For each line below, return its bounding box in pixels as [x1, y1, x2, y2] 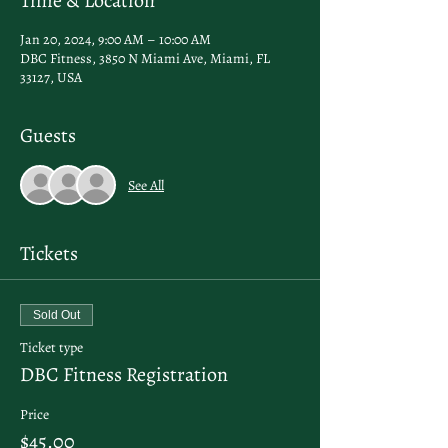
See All [128, 175, 164, 195]
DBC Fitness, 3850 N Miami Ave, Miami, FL [20, 49, 270, 68]
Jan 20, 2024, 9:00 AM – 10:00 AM [20, 30, 211, 49]
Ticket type [20, 338, 83, 357]
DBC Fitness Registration [20, 361, 228, 388]
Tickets [20, 240, 78, 267]
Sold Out [33, 308, 80, 322]
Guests [20, 122, 76, 149]
